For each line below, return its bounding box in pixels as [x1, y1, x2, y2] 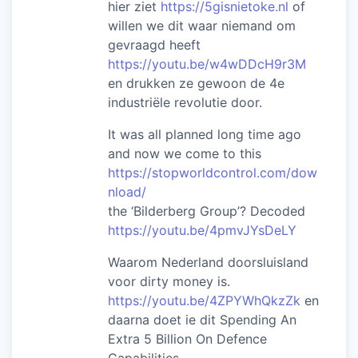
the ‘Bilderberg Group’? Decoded [108, 202, 305, 219]
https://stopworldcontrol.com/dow [108, 164, 317, 181]
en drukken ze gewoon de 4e [108, 74, 284, 91]
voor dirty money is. [108, 272, 230, 289]
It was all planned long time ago [108, 125, 301, 142]
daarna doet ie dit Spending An [108, 311, 296, 328]
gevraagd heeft [108, 36, 201, 53]
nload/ [108, 183, 146, 200]
